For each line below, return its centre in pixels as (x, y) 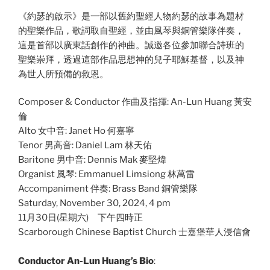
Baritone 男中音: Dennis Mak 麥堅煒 (92, 160)
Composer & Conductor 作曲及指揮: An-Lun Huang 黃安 (135, 102)
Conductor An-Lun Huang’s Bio (86, 261)
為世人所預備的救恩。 (63, 74)
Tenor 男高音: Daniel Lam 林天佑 (85, 146)
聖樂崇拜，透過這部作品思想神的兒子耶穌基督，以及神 (131, 59)
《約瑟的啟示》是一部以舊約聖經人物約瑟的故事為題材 (131, 16)
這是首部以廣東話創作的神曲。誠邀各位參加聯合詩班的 (131, 45)
